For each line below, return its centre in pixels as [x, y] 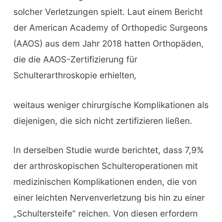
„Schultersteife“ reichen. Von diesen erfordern [105, 214]
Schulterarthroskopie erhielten [74, 75]
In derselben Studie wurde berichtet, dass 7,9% [108, 150]
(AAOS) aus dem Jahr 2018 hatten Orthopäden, [108, 43]
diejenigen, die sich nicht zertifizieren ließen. [103, 120]
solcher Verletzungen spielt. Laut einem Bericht [108, 11]
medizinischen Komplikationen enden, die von [105, 182]
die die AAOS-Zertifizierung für [75, 59]
